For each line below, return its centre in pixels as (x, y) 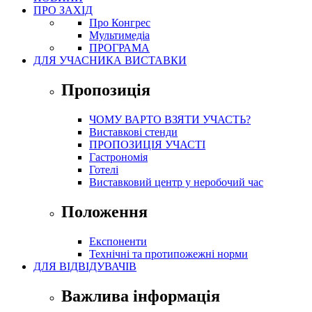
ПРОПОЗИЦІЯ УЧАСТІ (147, 144)
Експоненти (118, 241)
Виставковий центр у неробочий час (176, 182)
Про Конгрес (120, 23)
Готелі (104, 169)
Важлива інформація (141, 296)
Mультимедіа (119, 36)
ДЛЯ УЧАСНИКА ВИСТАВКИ (110, 61)
